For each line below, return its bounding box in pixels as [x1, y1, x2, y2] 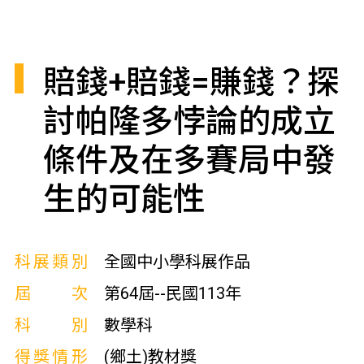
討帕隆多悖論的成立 [42, 102, 336, 141]
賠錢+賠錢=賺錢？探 [42, 63, 340, 102]
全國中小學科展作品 [103, 252, 250, 271]
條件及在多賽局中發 [42, 141, 336, 180]
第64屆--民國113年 [103, 284, 241, 303]
